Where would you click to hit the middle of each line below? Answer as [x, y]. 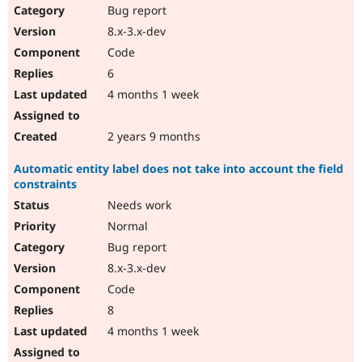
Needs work [138, 205]
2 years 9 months [152, 137]
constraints [45, 184]
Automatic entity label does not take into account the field [179, 169]
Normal [126, 226]
